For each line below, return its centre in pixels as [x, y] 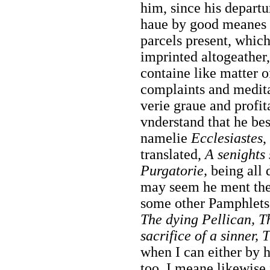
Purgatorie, [174, 171]
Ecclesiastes [227, 138]
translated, [173, 155]
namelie [166, 138]
